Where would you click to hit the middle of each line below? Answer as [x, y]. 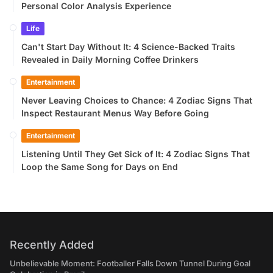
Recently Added [52, 245]
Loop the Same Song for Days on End [100, 167]
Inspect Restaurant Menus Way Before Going [115, 113]
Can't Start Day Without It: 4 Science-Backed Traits [128, 47]
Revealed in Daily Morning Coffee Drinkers [110, 59]
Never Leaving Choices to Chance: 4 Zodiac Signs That [137, 100]
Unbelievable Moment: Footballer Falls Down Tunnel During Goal [130, 263]
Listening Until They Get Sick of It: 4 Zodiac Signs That [136, 154]
